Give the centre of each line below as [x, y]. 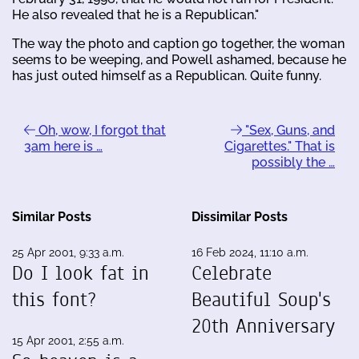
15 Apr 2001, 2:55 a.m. [68, 340]
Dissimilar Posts [240, 216]
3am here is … [63, 146]
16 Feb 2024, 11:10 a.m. [250, 252]
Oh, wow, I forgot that [101, 130]
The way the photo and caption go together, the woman [178, 43]
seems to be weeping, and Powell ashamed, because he [179, 59]
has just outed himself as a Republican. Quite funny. [167, 75]
